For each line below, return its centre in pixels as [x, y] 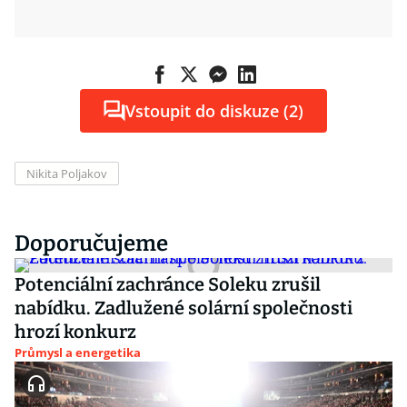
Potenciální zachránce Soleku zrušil [168, 284]
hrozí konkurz [75, 332]
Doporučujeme [91, 243]
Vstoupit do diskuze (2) [214, 111]
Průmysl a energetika [78, 352]
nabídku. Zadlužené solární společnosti [184, 308]
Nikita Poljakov [67, 174]
